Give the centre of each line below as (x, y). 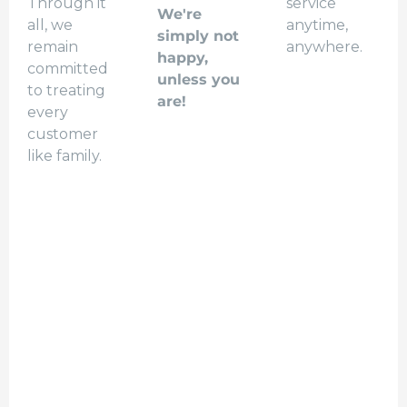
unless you (198, 80)
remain (53, 47)
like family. (65, 156)
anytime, (318, 25)
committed (68, 69)
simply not (198, 36)
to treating (66, 91)
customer (63, 134)
